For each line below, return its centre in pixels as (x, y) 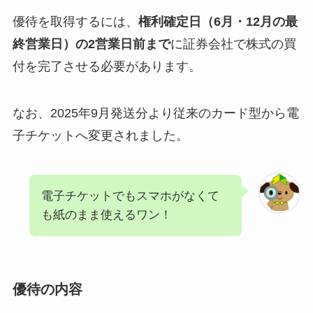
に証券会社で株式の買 (233, 44)
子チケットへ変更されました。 (100, 136)
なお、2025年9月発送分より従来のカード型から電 (155, 114)
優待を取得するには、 (75, 21)
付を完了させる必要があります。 (107, 66)
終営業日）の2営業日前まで (91, 44)
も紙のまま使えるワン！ (106, 215)
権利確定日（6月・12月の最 (218, 21)
